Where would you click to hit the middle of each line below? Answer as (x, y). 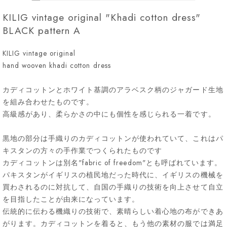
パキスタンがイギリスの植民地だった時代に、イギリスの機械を (113, 175)
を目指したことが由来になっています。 (71, 199)
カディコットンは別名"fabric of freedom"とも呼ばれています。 (112, 163)
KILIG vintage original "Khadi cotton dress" (102, 18)
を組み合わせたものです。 (48, 102)
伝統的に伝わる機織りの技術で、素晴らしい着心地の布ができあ (113, 212)
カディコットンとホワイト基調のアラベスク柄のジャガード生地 (113, 90)
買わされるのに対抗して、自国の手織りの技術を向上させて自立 (113, 187)
